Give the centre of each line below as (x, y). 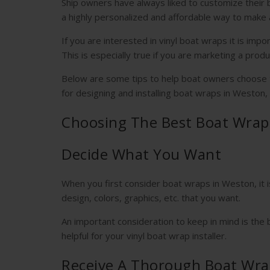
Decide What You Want (141, 154)
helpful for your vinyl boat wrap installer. (145, 235)
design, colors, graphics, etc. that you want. (152, 197)
